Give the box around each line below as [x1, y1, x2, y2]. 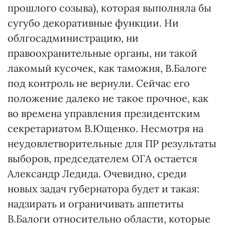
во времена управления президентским [8, 107, 200, 120]
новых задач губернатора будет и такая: [8, 182, 199, 195]
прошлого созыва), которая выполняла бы [8, 2, 211, 14]
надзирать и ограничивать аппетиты [8, 197, 184, 210]
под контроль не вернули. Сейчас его [8, 77, 190, 89]
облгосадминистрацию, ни [8, 32, 139, 44]
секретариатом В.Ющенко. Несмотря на [8, 122, 203, 135]
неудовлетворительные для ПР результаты [8, 137, 216, 150]
